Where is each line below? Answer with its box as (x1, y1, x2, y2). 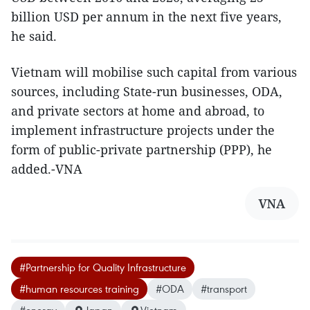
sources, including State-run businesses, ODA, (11, 83, 282, 100)
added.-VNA (11, 161, 82, 178)
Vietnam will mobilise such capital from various (11, 64, 297, 81)
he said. (11, 28, 57, 45)
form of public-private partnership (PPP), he (11, 141, 272, 158)
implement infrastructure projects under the (11, 122, 275, 139)
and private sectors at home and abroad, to (11, 102, 264, 120)
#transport (201, 282, 247, 296)
